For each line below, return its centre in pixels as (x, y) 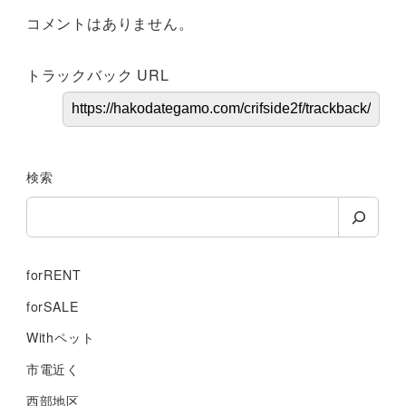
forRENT (53, 275)
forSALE (52, 306)
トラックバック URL (97, 74)
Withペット (60, 338)
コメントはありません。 (110, 23)
